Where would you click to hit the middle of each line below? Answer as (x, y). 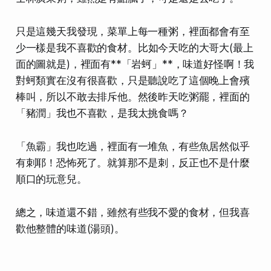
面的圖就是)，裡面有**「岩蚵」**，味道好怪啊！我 (135, 64)
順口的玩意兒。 (51, 179)
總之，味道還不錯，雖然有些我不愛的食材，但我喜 (132, 212)
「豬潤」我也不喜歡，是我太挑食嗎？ (102, 113)
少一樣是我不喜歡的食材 (71, 47)
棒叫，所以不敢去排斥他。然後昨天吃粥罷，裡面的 (132, 96)
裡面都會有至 (219, 31)
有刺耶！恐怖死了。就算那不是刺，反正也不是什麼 (132, 162)
